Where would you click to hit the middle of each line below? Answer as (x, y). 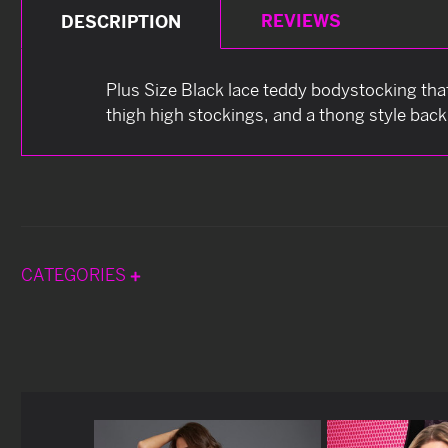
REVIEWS (300, 20)
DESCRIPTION (121, 21)
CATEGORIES (75, 274)
